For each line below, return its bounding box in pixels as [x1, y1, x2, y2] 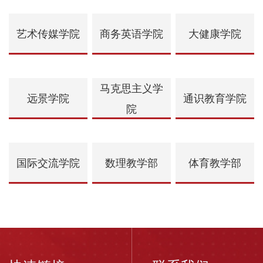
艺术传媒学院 [16, 28, 80, 41]
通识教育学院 [183, 93, 247, 105]
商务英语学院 [99, 28, 163, 41]
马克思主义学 [99, 82, 163, 95]
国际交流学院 [16, 157, 80, 170]
